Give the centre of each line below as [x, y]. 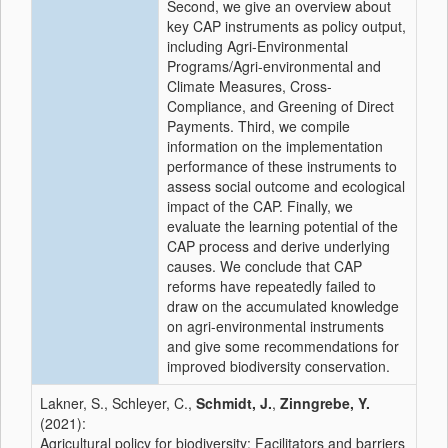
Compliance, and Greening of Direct [280, 106]
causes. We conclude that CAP [264, 266]
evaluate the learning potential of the [282, 226]
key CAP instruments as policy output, [286, 26]
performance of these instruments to [282, 166]
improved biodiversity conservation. [278, 366]
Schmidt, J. [234, 403]
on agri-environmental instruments [275, 326]
